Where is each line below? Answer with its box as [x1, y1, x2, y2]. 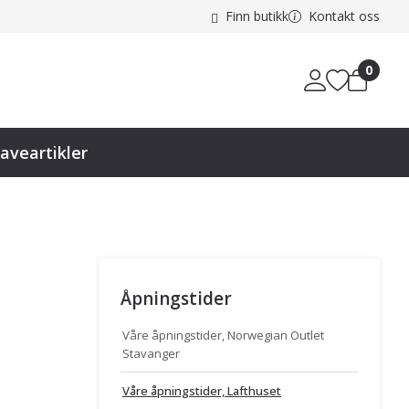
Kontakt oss [309, 6, 380, 25]
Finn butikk [225, 6, 288, 25]
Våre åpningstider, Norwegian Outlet [122, 326, 324, 343]
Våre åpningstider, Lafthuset [122, 382, 281, 399]
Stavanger [122, 344, 180, 362]
